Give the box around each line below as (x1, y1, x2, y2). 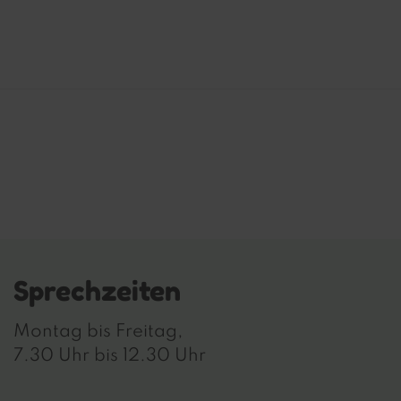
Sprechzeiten (13, 275, 181, 307)
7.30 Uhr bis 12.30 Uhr (13, 347, 206, 365)
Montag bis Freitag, (13, 323, 183, 341)
